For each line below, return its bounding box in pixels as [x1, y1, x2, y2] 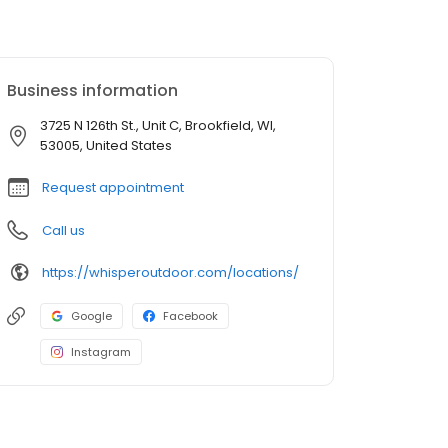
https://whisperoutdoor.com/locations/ [42, 262, 299, 282]
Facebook [163, 308, 218, 325]
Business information [7, 79, 178, 103]
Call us [42, 221, 85, 241]
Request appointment [42, 178, 184, 198]
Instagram [71, 344, 131, 361]
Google [71, 308, 112, 325]
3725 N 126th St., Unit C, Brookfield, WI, [40, 116, 276, 136]
